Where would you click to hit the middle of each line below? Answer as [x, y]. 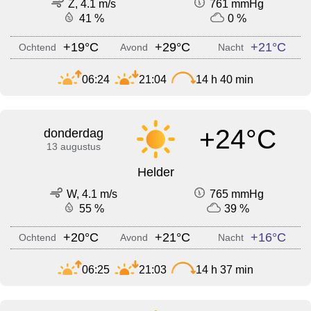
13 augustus [73, 147]
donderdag [73, 134]
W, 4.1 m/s [92, 194]
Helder [155, 173]
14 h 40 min [225, 79]
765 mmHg [237, 194]
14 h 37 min [225, 269]
